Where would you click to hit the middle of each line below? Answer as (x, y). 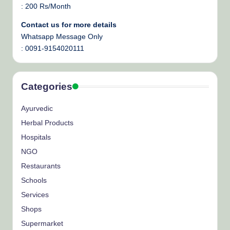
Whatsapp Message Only (62, 36)
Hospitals (36, 137)
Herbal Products (47, 123)
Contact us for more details (69, 25)
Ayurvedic (37, 108)
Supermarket (42, 223)
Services (35, 195)
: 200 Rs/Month (46, 7)
